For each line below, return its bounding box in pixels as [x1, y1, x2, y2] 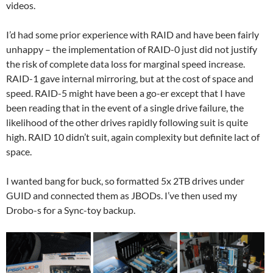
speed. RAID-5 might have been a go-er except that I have [6, 87, 245, 99]
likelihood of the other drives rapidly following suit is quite [6, 116, 248, 128]
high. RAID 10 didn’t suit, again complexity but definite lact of [6, 131, 260, 143]
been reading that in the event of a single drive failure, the [6, 102, 244, 113]
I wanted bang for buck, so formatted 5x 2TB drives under [6, 175, 244, 186]
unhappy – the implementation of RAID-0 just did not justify [6, 43, 257, 55]
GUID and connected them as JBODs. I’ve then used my [6, 190, 237, 201]
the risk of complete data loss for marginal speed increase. [6, 58, 245, 69]
